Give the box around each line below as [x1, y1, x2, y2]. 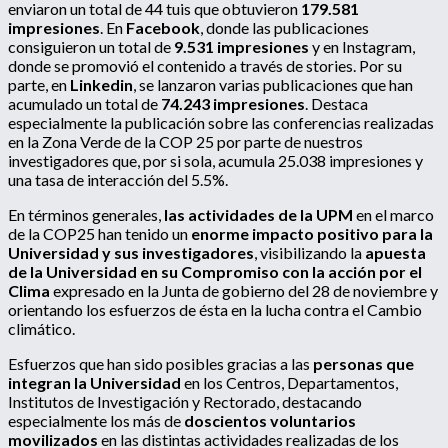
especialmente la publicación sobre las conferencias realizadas [8, 113, 434, 133]
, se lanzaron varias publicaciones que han [133, 75, 413, 95]
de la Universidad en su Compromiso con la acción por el [8, 262, 422, 282]
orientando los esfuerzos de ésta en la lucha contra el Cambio [8, 300, 422, 320]
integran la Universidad [8, 373, 181, 393]
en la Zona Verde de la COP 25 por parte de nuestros [8, 132, 363, 152]
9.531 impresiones [174, 37, 309, 57]
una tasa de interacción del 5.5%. [8, 170, 228, 190]
